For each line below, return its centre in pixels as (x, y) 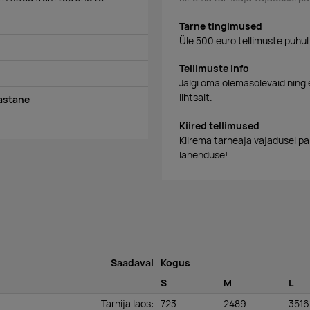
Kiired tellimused (219, 126)
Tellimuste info (214, 69)
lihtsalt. (196, 98)
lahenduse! (203, 155)
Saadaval (133, 263)
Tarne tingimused (221, 26)
